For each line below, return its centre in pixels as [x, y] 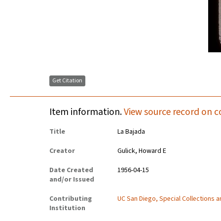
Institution [67, 208]
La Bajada [131, 132]
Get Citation [67, 81]
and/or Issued [72, 180]
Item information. [87, 112]
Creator [62, 151]
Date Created [71, 170]
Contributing [71, 199]
